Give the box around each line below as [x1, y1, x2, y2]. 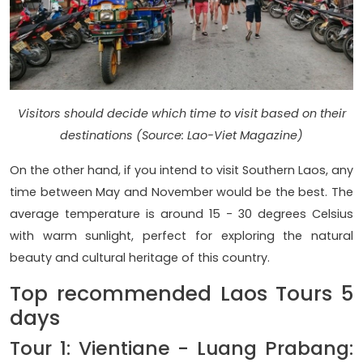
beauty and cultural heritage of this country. [10, 249, 273, 266]
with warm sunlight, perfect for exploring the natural [10, 227, 353, 244]
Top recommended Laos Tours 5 [10, 279, 353, 308]
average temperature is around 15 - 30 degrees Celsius [10, 205, 353, 222]
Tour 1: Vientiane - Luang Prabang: [10, 334, 353, 361]
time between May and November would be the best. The [10, 183, 353, 200]
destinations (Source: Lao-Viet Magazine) [60, 126, 303, 143]
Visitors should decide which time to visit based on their [17, 105, 346, 122]
